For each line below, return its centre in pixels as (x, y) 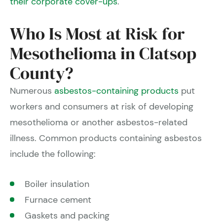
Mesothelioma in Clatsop (103, 54)
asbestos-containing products (116, 91)
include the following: (53, 154)
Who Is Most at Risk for (97, 34)
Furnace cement (58, 200)
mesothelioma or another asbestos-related (99, 123)
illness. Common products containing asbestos (106, 138)
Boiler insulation (57, 184)
